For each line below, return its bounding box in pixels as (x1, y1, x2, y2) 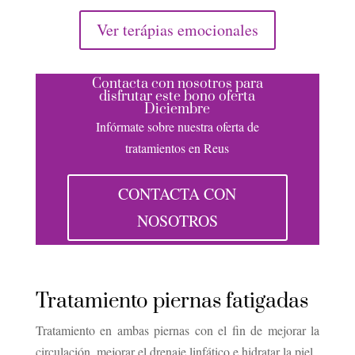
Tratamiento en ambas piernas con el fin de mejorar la (35, 322, 320, 339)
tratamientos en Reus (125, 139, 230, 157)
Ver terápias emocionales (96, 19, 258, 41)
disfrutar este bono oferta (99, 88, 256, 106)
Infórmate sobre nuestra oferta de (95, 118, 259, 136)
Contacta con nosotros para (91, 75, 263, 94)
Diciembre (144, 101, 211, 119)
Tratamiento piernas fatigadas (35, 288, 308, 315)
